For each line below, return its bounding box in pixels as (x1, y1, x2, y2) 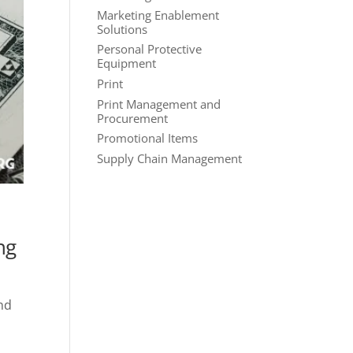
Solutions (96, 20, 147, 37)
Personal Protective (96, 41, 202, 58)
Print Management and (96, 95, 221, 112)
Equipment (96, 55, 156, 72)
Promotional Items (96, 130, 198, 147)
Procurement (96, 110, 168, 126)
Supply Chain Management (96, 150, 242, 166)
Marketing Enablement (96, 6, 219, 23)
